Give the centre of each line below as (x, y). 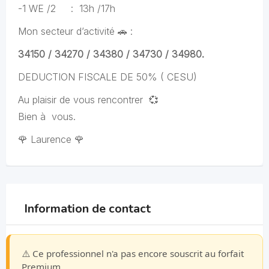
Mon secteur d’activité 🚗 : (75, 31)
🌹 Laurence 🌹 (51, 139)
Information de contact (87, 209)
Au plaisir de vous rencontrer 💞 (88, 100)
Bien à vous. (47, 116)
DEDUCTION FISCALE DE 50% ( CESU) (107, 77)
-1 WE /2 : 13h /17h (67, 8)
